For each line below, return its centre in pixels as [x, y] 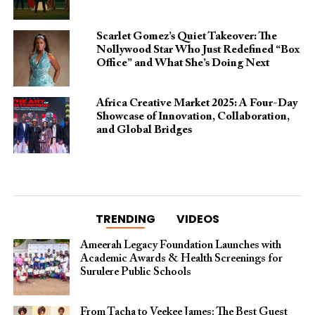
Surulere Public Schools [135, 272]
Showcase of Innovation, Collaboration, [193, 117]
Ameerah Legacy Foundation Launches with [180, 245]
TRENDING [125, 219]
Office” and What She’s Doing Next [182, 63]
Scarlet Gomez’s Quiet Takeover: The [186, 37]
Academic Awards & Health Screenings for [181, 259]
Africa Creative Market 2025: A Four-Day [197, 103]
